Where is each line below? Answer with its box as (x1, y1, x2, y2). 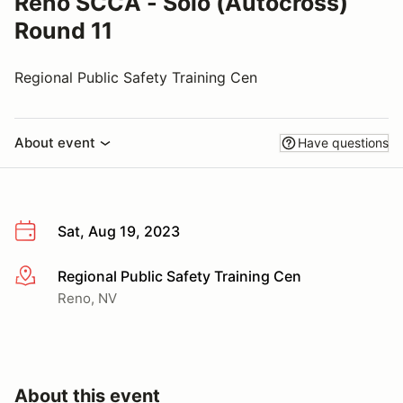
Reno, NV (58, 289, 117, 307)
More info (13, 267, 79, 286)
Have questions (298, 135, 389, 150)
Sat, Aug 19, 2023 (58, 222, 180, 240)
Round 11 (14, 17, 112, 44)
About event (14, 134, 95, 151)
